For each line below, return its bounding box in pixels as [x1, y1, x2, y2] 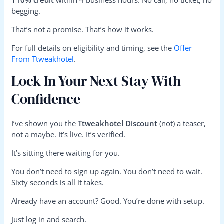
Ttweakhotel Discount [78, 118, 158, 129]
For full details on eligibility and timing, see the [11, 43, 174, 53]
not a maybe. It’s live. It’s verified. [11, 129, 126, 140]
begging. [11, 6, 41, 16]
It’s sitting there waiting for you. [11, 148, 120, 158]
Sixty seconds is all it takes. [11, 177, 104, 188]
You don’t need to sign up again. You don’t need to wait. [11, 166, 203, 177]
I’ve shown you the [11, 118, 78, 129]
